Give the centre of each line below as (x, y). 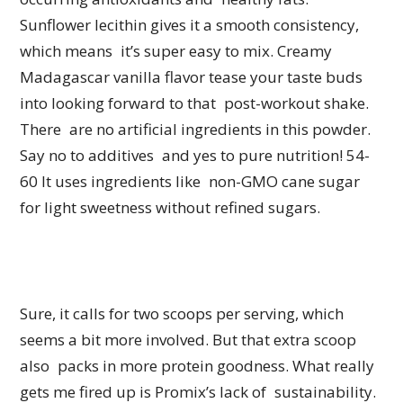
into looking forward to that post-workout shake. (195, 103)
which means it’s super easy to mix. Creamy (176, 51)
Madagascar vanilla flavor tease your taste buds (192, 77)
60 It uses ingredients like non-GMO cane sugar (190, 182)
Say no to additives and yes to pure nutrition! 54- (195, 156)
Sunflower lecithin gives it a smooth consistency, (190, 25)
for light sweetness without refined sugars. (170, 208)
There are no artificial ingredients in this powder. (196, 130)
